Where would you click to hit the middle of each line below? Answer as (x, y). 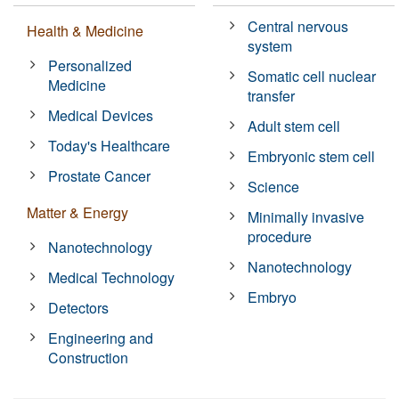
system (270, 45)
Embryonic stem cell (312, 156)
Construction (89, 357)
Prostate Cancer (100, 175)
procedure (280, 236)
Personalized (90, 65)
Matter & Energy (77, 212)
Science (274, 186)
